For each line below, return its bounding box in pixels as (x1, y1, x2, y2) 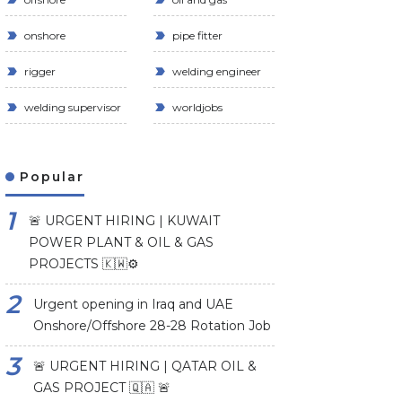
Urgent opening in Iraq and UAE (33, 296, 233, 313)
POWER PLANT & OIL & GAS (29, 234, 214, 251)
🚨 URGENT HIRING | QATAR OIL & (33, 358, 257, 375)
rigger (22, 65, 56, 79)
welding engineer (170, 65, 261, 79)
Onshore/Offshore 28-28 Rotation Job (33, 318, 271, 335)
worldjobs (170, 100, 223, 115)
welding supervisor (22, 100, 121, 115)
